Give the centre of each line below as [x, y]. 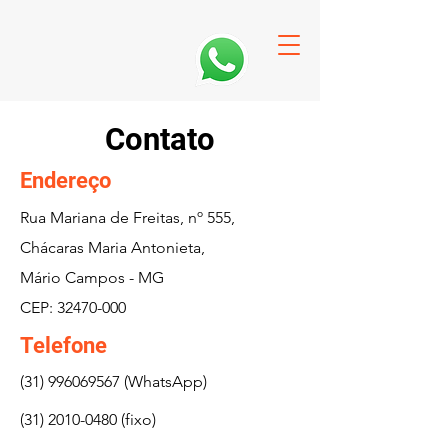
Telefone [63, 345]
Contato [160, 139]
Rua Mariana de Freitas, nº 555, [127, 217]
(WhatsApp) [163, 381]
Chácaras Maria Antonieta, [112, 247]
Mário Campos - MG [92, 277]
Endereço [65, 180]
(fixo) [136, 419]
